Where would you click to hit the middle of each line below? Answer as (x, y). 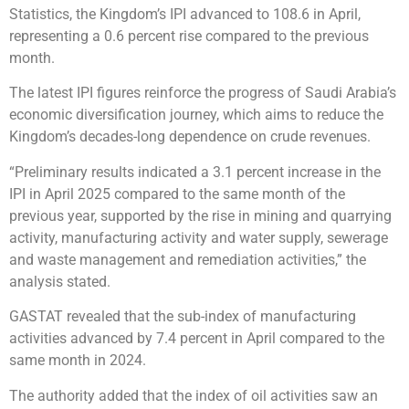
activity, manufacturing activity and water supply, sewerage (199, 237)
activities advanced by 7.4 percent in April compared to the (197, 339)
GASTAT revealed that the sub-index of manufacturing (183, 317)
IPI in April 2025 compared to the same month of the (177, 194)
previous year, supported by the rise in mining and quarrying (200, 215)
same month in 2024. (78, 361)
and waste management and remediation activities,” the (188, 259)
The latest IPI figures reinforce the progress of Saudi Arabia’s (203, 93)
